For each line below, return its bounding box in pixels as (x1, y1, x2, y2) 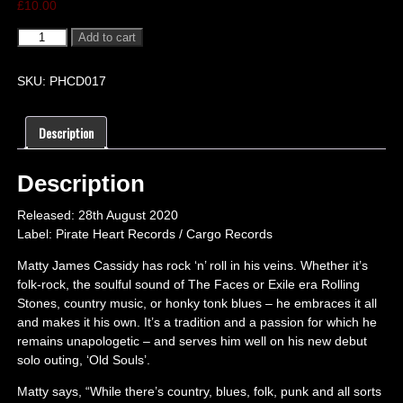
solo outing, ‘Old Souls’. (16, 352, 150, 367)
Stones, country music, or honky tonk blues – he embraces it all (16, 295, 377, 310)
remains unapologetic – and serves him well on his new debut (16, 333, 367, 348)
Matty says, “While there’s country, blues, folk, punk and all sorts (16, 383, 381, 399)
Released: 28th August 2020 (16, 207, 178, 222)
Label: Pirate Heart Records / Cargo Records (16, 226, 273, 241)
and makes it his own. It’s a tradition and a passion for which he (16, 314, 377, 329)
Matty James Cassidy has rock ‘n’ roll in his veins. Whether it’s (16, 257, 368, 273)
